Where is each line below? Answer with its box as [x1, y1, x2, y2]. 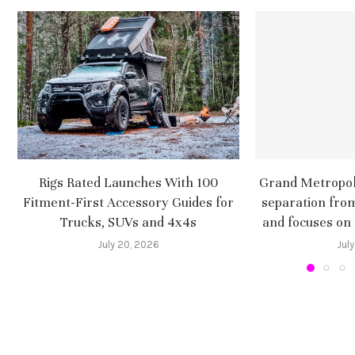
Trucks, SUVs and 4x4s [60, 213, 197, 231]
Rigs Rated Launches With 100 [39, 174, 218, 191]
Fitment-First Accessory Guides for [23, 193, 234, 211]
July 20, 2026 [97, 238, 159, 250]
